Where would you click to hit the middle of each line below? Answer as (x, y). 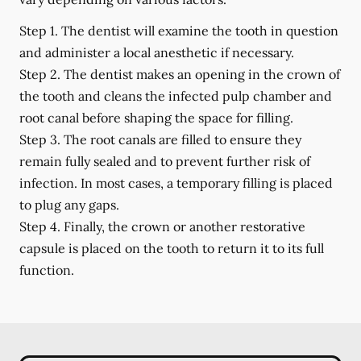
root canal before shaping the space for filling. (156, 118)
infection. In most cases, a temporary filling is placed (176, 183)
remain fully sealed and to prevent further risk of (165, 161)
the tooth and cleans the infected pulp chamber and (176, 96)
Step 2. (40, 74)
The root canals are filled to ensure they (181, 139)
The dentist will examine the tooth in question (198, 31)
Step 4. (40, 226)
